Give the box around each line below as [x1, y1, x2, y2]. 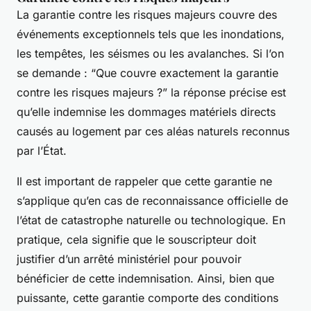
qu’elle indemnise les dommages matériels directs [17, 105, 276, 119]
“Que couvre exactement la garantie [91, 66, 278, 81]
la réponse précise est [167, 85, 286, 100]
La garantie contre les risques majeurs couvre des [17, 8, 277, 22]
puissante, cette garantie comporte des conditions [17, 291, 278, 305]
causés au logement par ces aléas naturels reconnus [17, 124, 289, 139]
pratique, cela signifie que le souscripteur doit [17, 233, 256, 247]
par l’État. [17, 144, 67, 158]
